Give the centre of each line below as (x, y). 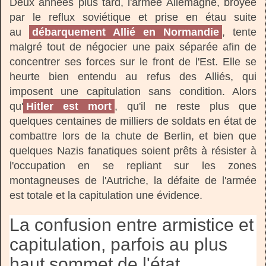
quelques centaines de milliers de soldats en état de (133, 121)
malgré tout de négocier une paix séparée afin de (133, 47)
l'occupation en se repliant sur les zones (133, 166)
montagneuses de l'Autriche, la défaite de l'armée (133, 181)
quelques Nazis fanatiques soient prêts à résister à (133, 151)
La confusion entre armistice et (132, 225)
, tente (239, 32)
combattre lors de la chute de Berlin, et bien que (133, 136)
